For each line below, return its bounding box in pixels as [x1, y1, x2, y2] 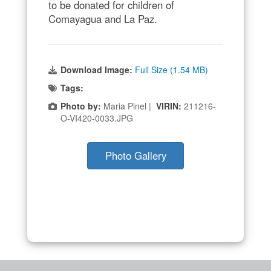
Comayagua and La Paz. [48, 11, 157, 27]
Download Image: [60, 64, 135, 76]
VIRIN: [156, 100, 184, 113]
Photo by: [60, 100, 101, 113]
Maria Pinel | [101, 100, 156, 113]
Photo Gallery [105, 148, 166, 163]
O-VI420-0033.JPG [60, 112, 133, 125]
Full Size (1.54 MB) [135, 64, 208, 76]
